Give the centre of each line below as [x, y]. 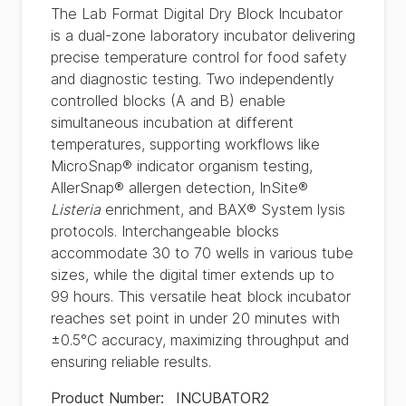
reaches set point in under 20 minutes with [195, 318]
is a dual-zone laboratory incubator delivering [203, 35]
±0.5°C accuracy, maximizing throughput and [200, 340]
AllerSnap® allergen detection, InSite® [179, 188]
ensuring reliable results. [131, 362]
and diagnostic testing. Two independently [193, 79]
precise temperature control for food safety [199, 57]
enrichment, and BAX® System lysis [223, 209]
